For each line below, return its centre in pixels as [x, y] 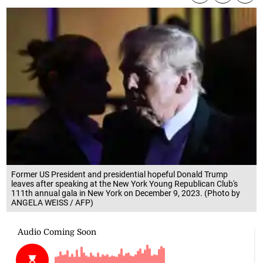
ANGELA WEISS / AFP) [53, 203]
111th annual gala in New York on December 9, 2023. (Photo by [126, 193]
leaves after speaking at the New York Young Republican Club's [125, 184]
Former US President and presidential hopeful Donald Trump [120, 175]
